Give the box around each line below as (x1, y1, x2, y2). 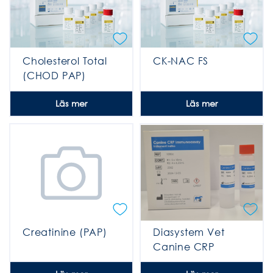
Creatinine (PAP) (23, 225, 107, 238)
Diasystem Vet (153, 225, 225, 238)
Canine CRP (153, 239, 215, 253)
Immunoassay (153, 254, 224, 268)
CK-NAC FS (153, 54, 209, 68)
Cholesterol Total (23, 54, 107, 68)
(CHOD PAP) (23, 69, 87, 82)
